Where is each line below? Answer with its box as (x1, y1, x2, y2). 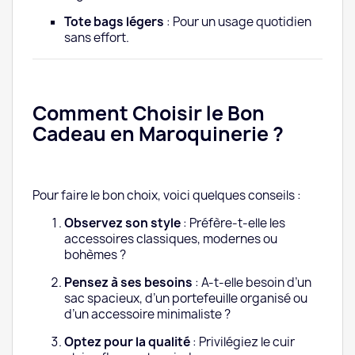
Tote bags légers (64, 13, 164, 31)
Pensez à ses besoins (64, 274, 193, 292)
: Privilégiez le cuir (190, 334, 295, 351)
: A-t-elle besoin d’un (193, 274, 311, 292)
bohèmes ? (64, 246, 126, 264)
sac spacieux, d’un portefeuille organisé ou (64, 290, 307, 307)
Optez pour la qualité (64, 334, 190, 351)
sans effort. (64, 29, 129, 47)
